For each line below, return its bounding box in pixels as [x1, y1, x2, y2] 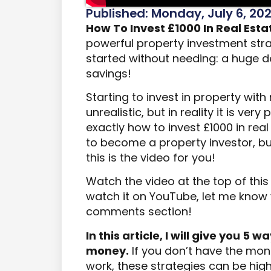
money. [86, 243, 129, 258]
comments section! [86, 204, 192, 220]
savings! [86, 65, 131, 81]
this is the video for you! [86, 150, 215, 166]
